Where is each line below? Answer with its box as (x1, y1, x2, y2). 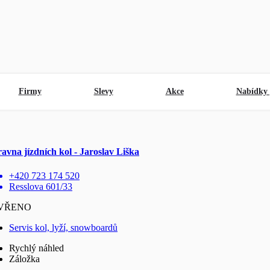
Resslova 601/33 (9, 181, 72, 192)
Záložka (9, 253, 40, 264)
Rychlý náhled (9, 242, 64, 253)
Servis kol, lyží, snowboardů (9, 222, 118, 233)
